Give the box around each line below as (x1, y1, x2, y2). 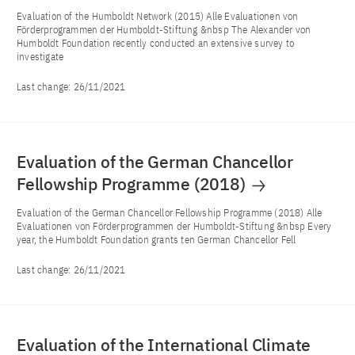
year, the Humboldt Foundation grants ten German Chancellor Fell (17, 232, 296, 246)
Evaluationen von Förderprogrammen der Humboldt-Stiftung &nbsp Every (17, 219, 332, 233)
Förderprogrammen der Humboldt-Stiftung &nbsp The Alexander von (17, 22, 311, 36)
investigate (17, 49, 64, 63)
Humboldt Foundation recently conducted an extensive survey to (17, 36, 295, 50)
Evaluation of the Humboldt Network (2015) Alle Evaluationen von (17, 9, 299, 23)
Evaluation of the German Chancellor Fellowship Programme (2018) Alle (17, 205, 323, 219)
